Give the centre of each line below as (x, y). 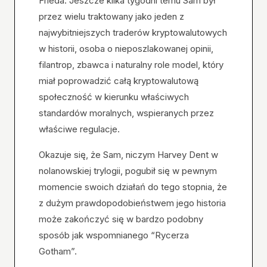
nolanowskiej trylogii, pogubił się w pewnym (128, 171)
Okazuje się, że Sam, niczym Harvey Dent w (128, 155)
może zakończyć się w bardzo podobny (121, 219)
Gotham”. (58, 251)
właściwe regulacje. (79, 129)
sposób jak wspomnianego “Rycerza (114, 235)
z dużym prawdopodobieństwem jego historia (132, 203)
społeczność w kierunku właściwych (114, 97)
